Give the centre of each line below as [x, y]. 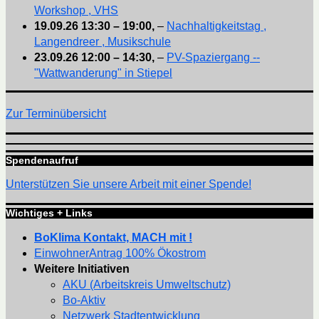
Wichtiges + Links [49, 213]
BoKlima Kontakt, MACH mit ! [113, 238]
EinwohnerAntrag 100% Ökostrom [120, 253]
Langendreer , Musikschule [103, 42]
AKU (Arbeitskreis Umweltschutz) [147, 285]
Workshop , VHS [76, 11]
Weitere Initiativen [82, 269]
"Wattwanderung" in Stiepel [103, 73]
